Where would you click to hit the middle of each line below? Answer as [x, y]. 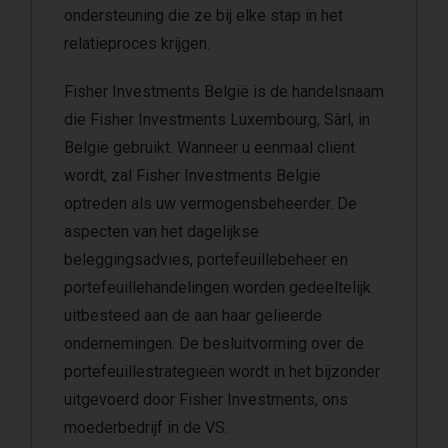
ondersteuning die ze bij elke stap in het [203, 15]
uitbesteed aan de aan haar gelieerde [193, 315]
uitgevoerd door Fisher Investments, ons [206, 399]
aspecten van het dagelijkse [161, 231]
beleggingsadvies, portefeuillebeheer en [206, 259]
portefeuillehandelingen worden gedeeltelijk [217, 287]
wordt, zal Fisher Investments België [192, 175]
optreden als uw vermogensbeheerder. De [210, 203]
